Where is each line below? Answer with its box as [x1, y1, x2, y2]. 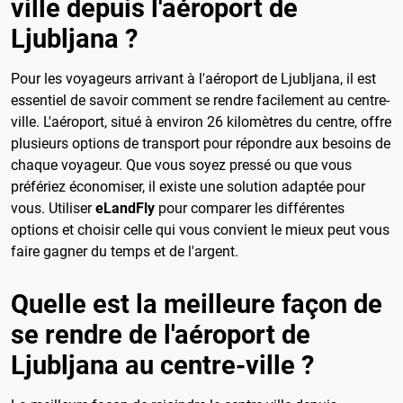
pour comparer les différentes [155, 200, 345, 218]
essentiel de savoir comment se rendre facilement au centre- [11, 92, 390, 110]
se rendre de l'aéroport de [11, 318, 310, 350]
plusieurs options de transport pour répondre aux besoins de [11, 135, 390, 153]
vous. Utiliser [11, 200, 95, 218]
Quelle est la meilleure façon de [11, 288, 382, 319]
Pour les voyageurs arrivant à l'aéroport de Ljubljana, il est [11, 70, 376, 88]
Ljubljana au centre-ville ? [11, 349, 314, 381]
